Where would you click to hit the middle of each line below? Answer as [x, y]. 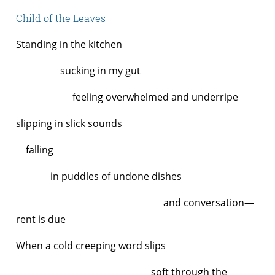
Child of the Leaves [61, 18]
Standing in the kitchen [70, 44]
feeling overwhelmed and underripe [127, 97]
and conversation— [135, 202]
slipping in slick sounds [69, 123]
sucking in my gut [78, 70]
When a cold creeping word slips [91, 245]
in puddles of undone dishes [99, 176]
